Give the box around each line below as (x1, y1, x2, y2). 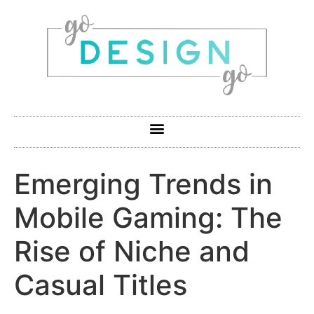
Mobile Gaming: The (14, 200, 282, 235)
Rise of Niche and (14, 233, 250, 268)
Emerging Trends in (14, 166, 273, 201)
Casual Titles (14, 267, 187, 302)
